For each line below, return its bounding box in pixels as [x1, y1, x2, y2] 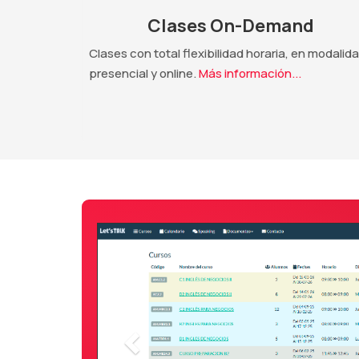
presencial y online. [89, 64, 199, 82]
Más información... [199, 64, 301, 82]
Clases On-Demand [147, 13, 314, 38]
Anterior [129, 221, 186, 245]
